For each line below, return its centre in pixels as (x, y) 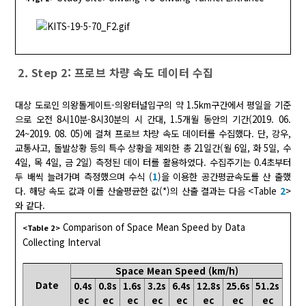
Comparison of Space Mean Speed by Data (154, 227)
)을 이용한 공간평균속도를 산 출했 (224, 177)
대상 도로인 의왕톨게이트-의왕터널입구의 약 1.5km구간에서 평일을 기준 (153, 105)
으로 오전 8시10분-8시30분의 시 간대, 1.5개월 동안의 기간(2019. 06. (153, 120)
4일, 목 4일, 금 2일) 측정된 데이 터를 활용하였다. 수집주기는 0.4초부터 (153, 163)
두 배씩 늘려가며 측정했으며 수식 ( (84, 177)
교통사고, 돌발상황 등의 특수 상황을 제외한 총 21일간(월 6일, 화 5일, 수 (153, 148)
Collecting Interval (62, 242)
